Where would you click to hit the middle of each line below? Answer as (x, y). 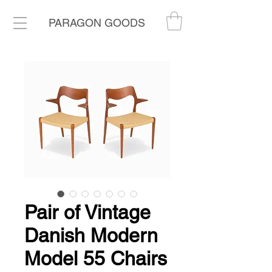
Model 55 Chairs (96, 258)
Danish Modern (91, 235)
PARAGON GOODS (97, 23)
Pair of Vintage (87, 212)
